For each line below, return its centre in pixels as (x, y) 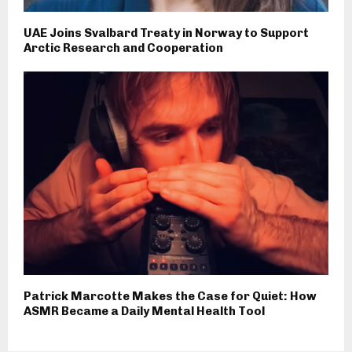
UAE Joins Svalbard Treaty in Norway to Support (166, 33)
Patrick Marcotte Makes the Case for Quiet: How (170, 296)
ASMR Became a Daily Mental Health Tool (144, 311)
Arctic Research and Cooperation (123, 48)
